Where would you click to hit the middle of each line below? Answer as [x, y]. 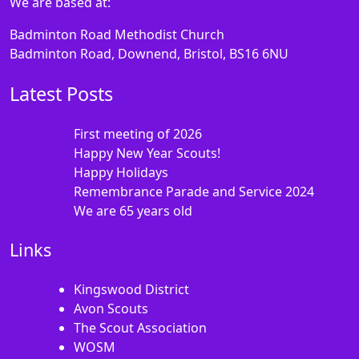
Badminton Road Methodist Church [117, 35]
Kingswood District [131, 290]
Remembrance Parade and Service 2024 [194, 192]
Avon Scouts [111, 309]
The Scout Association [140, 328]
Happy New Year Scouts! [147, 153]
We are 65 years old [133, 211]
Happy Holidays [121, 173]
